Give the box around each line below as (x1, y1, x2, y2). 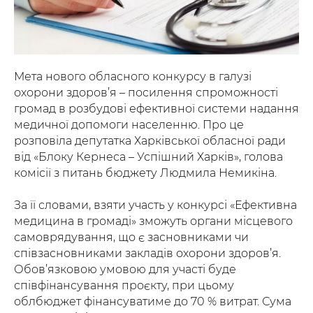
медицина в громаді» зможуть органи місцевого (14, 214, 293, 228)
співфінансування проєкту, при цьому (14, 278, 234, 292)
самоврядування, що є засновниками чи (14, 230, 249, 244)
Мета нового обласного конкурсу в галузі (14, 69, 252, 83)
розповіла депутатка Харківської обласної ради (14, 133, 286, 147)
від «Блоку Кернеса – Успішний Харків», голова (14, 150, 283, 163)
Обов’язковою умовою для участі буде (14, 262, 236, 276)
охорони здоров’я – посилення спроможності (14, 85, 278, 99)
